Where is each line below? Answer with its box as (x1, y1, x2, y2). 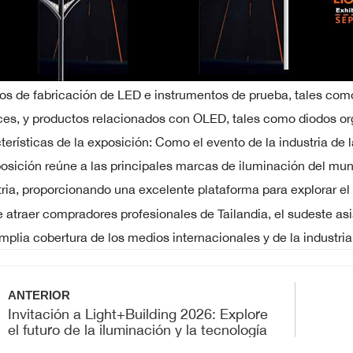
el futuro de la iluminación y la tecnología (8, 321, 268, 339)
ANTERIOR (8, 288, 71, 303)
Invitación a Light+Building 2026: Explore (8, 305, 269, 323)
